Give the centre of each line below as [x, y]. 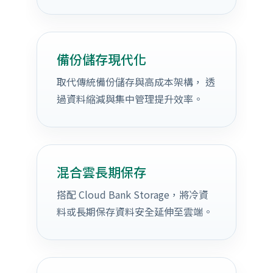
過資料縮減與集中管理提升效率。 [129, 99]
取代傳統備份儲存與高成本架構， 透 [136, 82]
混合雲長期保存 [101, 172]
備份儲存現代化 [101, 59]
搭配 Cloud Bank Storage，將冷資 [132, 194]
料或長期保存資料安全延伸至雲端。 [134, 211]
